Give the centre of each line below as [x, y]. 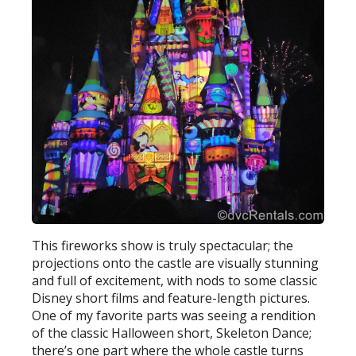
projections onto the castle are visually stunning [176, 263]
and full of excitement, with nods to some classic [175, 280]
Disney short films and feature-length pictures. [171, 298]
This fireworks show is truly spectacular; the [163, 245]
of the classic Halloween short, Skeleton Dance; [172, 333]
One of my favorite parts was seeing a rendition [174, 315]
